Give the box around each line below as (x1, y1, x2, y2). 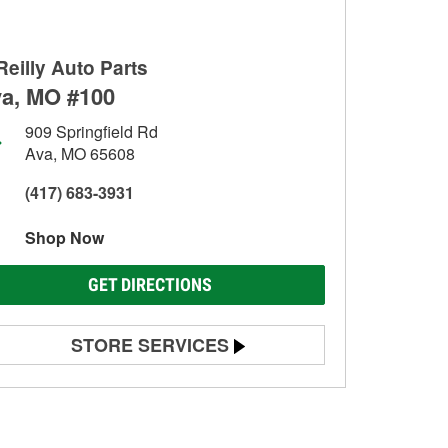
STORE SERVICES (71, 332, 229, 358)
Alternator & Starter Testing (36, 412, 208, 432)
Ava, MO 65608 (25, 142, 135, 165)
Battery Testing (36, 377, 131, 397)
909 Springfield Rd (25, 120, 158, 143)
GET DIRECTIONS (88, 274, 212, 295)
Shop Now (25, 226, 104, 249)
